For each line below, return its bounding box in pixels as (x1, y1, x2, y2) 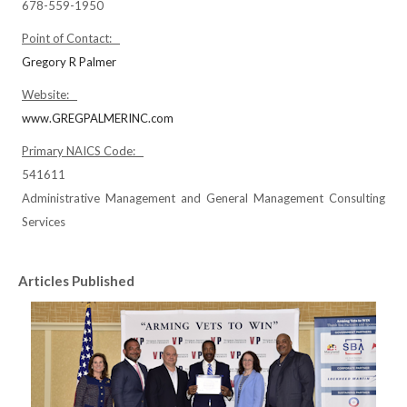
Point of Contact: (22, 31, 120, 45)
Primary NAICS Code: (22, 144, 144, 158)
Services (22, 214, 65, 229)
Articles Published (18, 273, 134, 289)
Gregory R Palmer (22, 55, 116, 69)
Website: (22, 87, 77, 102)
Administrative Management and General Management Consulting (22, 191, 385, 205)
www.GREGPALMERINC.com (22, 111, 174, 125)
